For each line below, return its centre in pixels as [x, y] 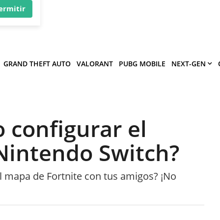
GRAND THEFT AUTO [37, 63]
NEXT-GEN [189, 63]
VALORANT [95, 63]
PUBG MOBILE [142, 63]
